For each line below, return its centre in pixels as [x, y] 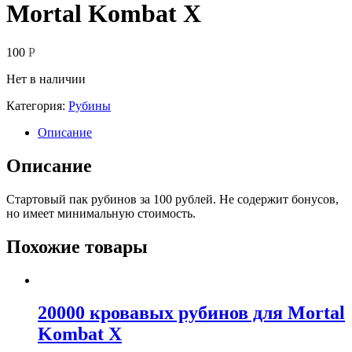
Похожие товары [77, 246]
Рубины [90, 105]
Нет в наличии [46, 79]
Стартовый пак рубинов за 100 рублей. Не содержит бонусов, [172, 199]
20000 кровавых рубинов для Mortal [191, 313]
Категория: [37, 105]
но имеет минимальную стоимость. [101, 213]
